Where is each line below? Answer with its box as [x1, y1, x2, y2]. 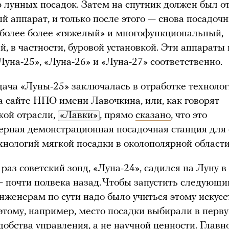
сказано [135, 110, 171, 121]
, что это [171, 110, 207, 121]
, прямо [100, 110, 135, 121]
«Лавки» [60, 110, 98, 121]
